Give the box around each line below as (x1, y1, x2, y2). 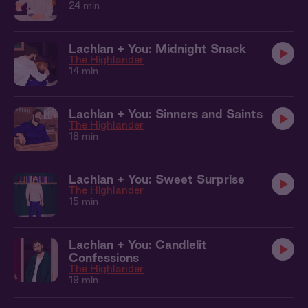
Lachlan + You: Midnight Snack (69, 42, 246, 55)
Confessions (69, 251, 139, 264)
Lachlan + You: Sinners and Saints (69, 107, 263, 120)
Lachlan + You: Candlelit (69, 238, 207, 251)
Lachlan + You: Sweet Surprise (69, 173, 245, 186)
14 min (69, 65, 98, 76)
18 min (69, 131, 98, 142)
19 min (69, 274, 98, 285)
